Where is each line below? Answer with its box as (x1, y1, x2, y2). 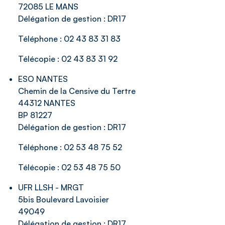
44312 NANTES (18, 98, 75, 108)
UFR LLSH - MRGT (18, 182, 84, 192)
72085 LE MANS (18, 2, 78, 12)
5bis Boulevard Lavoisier (18, 194, 109, 204)
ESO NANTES (18, 74, 68, 84)
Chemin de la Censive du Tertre (18, 86, 136, 96)
